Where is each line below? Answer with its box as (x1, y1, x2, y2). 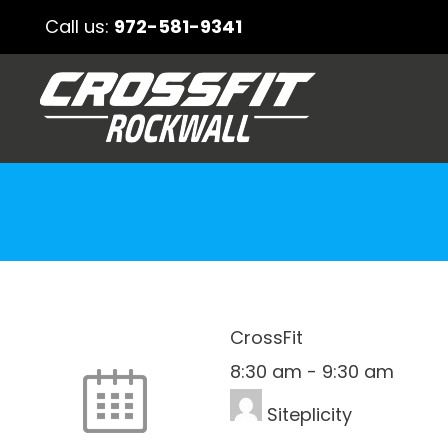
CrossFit (230, 325, 303, 350)
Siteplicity (262, 402, 352, 427)
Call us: (45, 14, 114, 39)
